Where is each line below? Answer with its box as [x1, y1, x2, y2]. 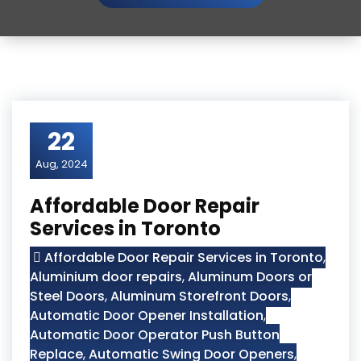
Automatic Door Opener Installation [30, 306, 263, 325]
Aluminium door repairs [30, 268, 182, 286]
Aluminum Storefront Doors [110, 287, 288, 305]
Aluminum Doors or [188, 268, 312, 286]
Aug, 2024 [35, 156, 88, 172]
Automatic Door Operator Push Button [30, 326, 280, 344]
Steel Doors [30, 287, 105, 305]
